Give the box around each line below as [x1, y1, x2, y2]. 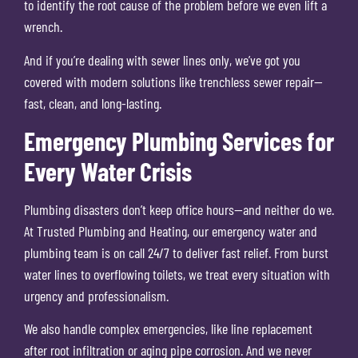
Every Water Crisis [24, 156, 192, 187]
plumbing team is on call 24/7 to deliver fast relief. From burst [24, 244, 328, 262]
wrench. [24, 18, 62, 36]
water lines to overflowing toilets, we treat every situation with [24, 265, 330, 284]
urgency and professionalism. [24, 287, 169, 305]
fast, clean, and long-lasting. [24, 93, 161, 112]
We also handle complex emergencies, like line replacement [24, 320, 312, 338]
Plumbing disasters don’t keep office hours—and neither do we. [24, 201, 334, 219]
